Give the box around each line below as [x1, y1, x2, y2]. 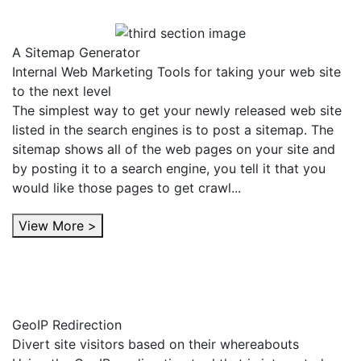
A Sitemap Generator [12, 44, 140, 60]
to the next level [12, 82, 111, 99]
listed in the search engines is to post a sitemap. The [12, 121, 334, 138]
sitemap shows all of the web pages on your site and [12, 140, 335, 157]
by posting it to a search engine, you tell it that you [12, 160, 326, 176]
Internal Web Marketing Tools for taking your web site [12, 63, 341, 80]
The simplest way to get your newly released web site [12, 102, 342, 118]
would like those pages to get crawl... [12, 179, 241, 196]
